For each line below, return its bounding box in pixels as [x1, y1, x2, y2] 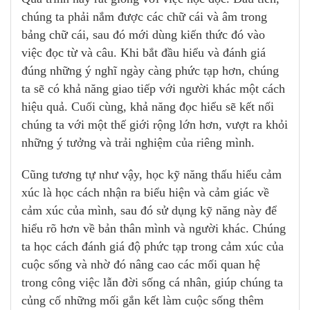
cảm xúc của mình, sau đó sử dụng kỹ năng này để [21, 203, 277, 218]
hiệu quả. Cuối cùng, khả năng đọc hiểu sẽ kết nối [21, 100, 274, 114]
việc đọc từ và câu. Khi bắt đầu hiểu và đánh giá [21, 46, 266, 60]
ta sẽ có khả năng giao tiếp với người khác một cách [21, 82, 285, 96]
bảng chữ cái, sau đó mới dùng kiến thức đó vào [21, 28, 265, 42]
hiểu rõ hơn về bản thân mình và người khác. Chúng [21, 221, 286, 236]
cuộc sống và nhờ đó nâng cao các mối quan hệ [21, 257, 260, 272]
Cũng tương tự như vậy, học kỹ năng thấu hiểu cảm [21, 167, 282, 182]
